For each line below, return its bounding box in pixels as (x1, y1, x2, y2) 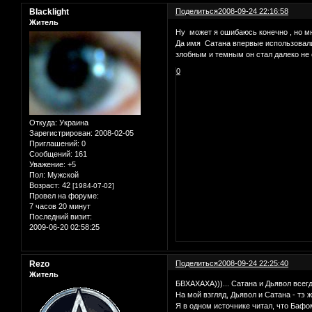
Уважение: (29, 159, 65, 169)
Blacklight (29, 7, 69, 17)
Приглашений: (29, 139, 79, 148)
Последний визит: (29, 212, 92, 221)
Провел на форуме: (29, 191, 99, 200)
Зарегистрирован (29, 128, 91, 137)
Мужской (45, 170, 79, 179)
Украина (57, 118, 88, 127)
